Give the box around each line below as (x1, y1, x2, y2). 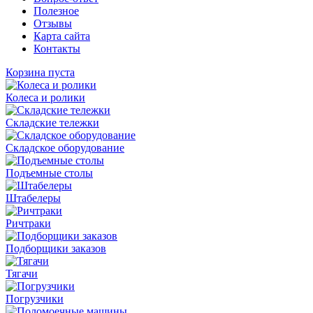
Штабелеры (6, 192, 61, 204)
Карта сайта (34, 30, 90, 42)
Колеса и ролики (6, 92, 85, 103)
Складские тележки (6, 117, 99, 129)
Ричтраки (6, 217, 51, 229)
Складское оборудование (6, 142, 124, 154)
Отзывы (34, 17, 72, 29)
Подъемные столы (6, 167, 93, 179)
